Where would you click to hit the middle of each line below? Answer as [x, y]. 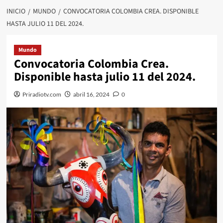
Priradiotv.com [42, 94]
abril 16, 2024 [91, 94]
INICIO [16, 11]
